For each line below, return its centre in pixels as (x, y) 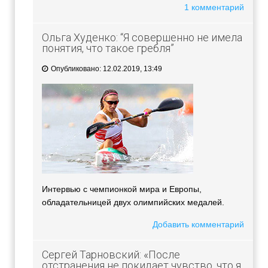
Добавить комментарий (198, 225)
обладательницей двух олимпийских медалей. (133, 202)
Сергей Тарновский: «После (111, 255)
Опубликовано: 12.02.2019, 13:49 (106, 69)
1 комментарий (214, 7)
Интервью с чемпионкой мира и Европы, (122, 189)
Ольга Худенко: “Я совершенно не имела (142, 38)
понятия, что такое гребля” (108, 48)
